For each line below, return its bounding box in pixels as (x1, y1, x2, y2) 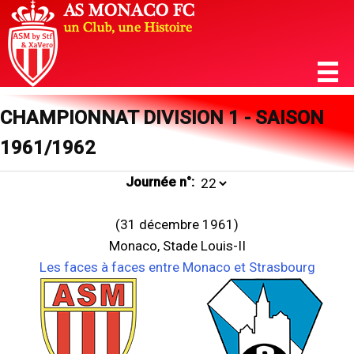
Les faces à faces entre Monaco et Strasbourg (39, 259, 315, 275)
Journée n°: (125, 174, 194, 190)
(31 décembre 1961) (115, 217, 239, 232)
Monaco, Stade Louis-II (108, 238, 246, 254)
